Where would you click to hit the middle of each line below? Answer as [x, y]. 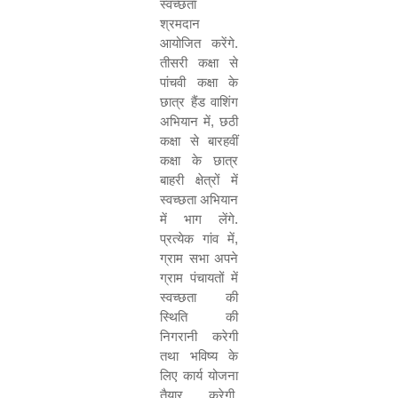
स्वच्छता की [199, 297]
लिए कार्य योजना [199, 375]
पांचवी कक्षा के [199, 82]
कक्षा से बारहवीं [199, 141]
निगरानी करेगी [199, 336]
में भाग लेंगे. [199, 219]
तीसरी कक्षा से [199, 63]
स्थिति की [199, 317]
